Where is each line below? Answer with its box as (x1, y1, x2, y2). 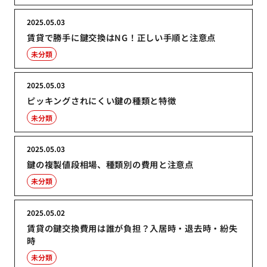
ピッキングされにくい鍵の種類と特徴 (27, 94, 176, 107)
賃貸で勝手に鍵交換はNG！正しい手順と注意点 (27, 30, 216, 44)
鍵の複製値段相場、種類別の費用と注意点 (27, 157, 194, 170)
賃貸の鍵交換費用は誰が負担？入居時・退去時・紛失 (27, 221, 238, 234)
